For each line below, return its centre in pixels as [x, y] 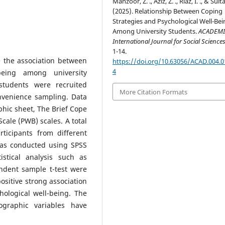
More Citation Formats [154, 92]
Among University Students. [156, 31]
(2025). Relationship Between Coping [168, 11]
